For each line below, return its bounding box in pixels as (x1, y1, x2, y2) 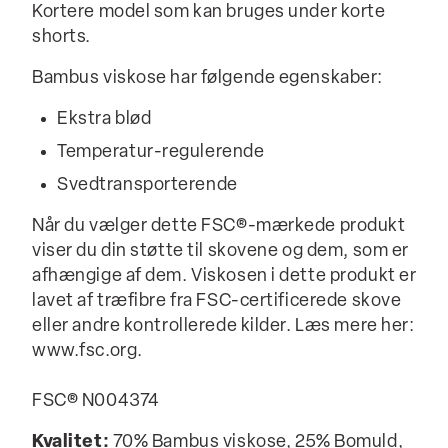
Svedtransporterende (57, 176, 238, 195)
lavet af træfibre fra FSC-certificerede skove (32, 292, 402, 311)
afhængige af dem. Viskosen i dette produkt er (32, 267, 417, 286)
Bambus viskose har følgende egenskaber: (32, 69, 383, 88)
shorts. (32, 28, 91, 47)
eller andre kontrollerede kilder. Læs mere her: (32, 317, 415, 336)
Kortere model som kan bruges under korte (32, 3, 386, 22)
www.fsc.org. (32, 342, 143, 361)
